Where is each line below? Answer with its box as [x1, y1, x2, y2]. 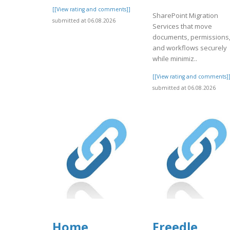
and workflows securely [152, 43, 227, 53]
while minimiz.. [152, 54, 197, 64]
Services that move [152, 22, 212, 31]
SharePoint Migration [152, 11, 218, 21]
